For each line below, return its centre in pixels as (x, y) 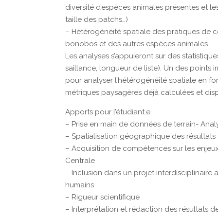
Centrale (80, 161)
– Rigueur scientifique (103, 197)
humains (80, 185)
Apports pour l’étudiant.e (108, 112)
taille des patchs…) (97, 19)
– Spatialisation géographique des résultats (141, 136)
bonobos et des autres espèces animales (137, 44)
